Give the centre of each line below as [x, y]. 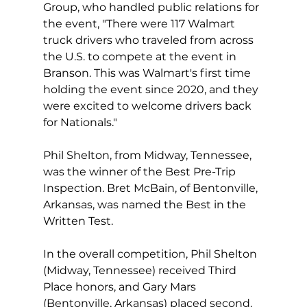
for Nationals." [80, 122]
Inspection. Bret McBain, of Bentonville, [151, 188]
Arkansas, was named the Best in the [146, 204]
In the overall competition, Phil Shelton [151, 254]
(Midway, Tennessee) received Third [141, 270]
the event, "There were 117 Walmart [140, 23]
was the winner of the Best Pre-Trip [140, 171]
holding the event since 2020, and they [152, 89]
